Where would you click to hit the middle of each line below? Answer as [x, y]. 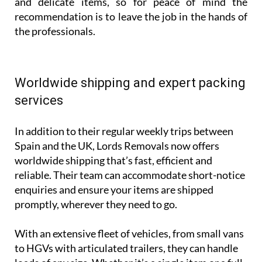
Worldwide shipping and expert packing [130, 82]
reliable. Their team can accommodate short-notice [130, 175]
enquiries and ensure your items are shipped [114, 189]
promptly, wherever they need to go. [96, 204]
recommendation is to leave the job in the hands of [131, 16]
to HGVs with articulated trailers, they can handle [126, 248]
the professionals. [55, 31]
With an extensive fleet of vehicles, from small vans [129, 233]
